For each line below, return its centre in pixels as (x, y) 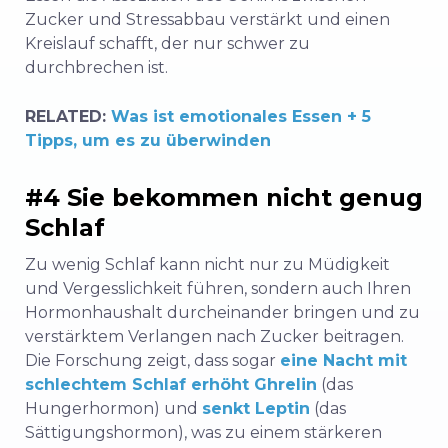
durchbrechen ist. (96, 68)
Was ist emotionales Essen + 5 (241, 117)
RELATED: (68, 117)
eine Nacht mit (343, 361)
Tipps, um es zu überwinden (148, 141)
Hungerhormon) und (113, 409)
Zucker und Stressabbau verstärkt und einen (207, 20)
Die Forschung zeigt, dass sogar (152, 361)
